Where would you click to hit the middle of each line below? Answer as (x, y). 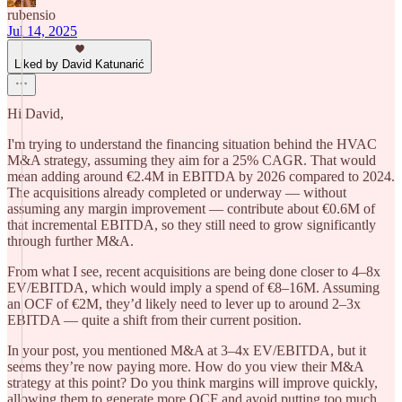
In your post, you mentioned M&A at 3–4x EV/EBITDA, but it (187, 350)
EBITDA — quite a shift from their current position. (154, 320)
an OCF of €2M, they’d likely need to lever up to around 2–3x (184, 304)
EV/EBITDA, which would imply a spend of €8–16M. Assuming (193, 288)
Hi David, (35, 114)
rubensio (31, 15)
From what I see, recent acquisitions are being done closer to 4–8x (194, 271)
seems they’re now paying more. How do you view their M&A (185, 367)
